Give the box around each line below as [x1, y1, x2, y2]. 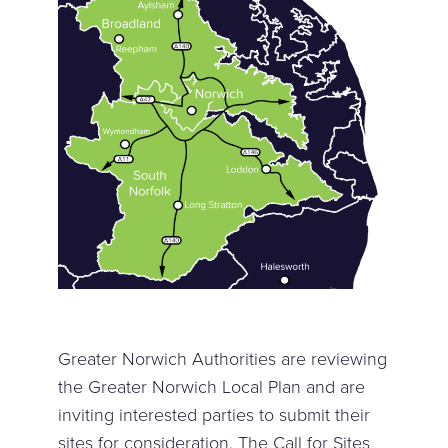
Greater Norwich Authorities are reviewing [58, 345, 388, 372]
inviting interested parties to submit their [58, 401, 371, 428]
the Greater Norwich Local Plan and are [58, 373, 366, 400]
